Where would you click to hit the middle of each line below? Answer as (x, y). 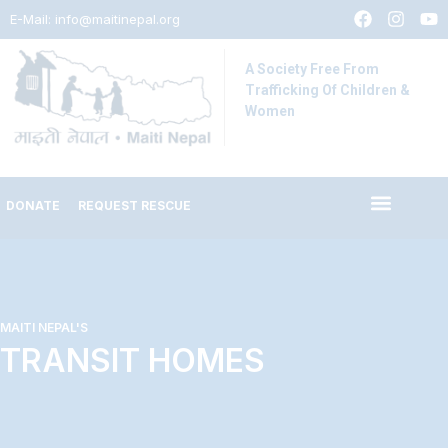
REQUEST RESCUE (134, 205)
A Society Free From (312, 69)
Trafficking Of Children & (327, 90)
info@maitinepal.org (117, 19)
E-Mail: (32, 19)
